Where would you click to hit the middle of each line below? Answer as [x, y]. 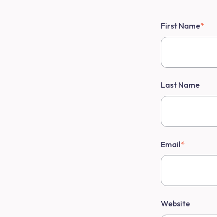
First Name [180, 26]
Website [175, 204]
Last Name [180, 85]
